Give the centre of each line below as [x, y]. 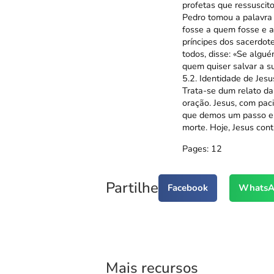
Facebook [187, 188]
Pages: [195, 148]
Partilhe [132, 188]
